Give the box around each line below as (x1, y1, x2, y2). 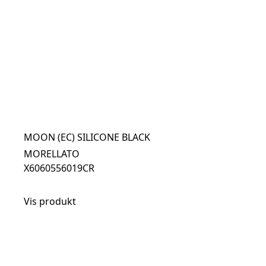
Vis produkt (24, 195, 76, 208)
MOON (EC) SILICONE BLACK (24, 131, 150, 144)
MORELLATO (24, 147, 80, 160)
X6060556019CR (24, 161, 94, 175)
